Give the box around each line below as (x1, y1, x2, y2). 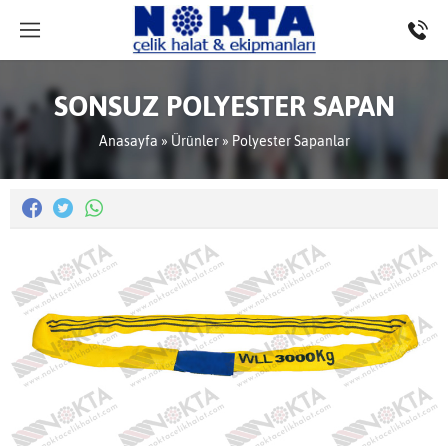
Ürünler (170, 133, 219, 149)
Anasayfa (98, 133, 158, 149)
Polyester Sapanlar (231, 133, 350, 149)
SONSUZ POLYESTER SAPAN (53, 90, 395, 122)
